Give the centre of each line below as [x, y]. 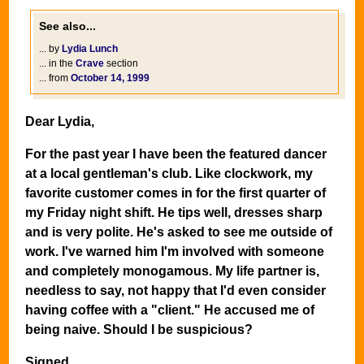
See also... [67, 26]
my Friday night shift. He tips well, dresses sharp [174, 213]
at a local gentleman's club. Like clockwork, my [169, 174]
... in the [57, 64]
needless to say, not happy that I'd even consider [175, 291]
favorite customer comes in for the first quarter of [175, 193]
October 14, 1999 [110, 78]
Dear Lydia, [60, 122]
